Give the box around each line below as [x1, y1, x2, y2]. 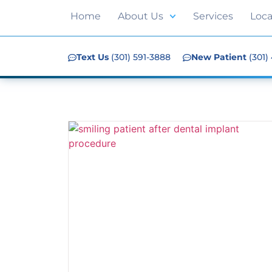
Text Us [76, 52, 109, 63]
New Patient [191, 52, 246, 63]
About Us [118, 10, 163, 22]
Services [193, 10, 234, 22]
